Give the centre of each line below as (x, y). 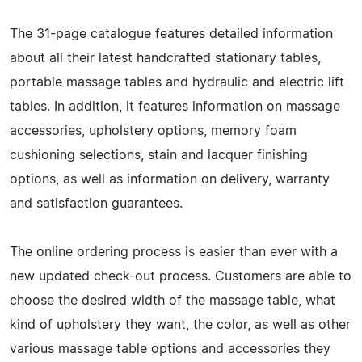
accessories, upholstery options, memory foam (153, 130)
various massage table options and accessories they (170, 349)
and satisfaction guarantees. (96, 203)
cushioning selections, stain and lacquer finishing (159, 155)
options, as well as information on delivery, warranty (170, 179)
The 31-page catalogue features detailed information (171, 34)
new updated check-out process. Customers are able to (181, 276)
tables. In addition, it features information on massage (175, 106)
